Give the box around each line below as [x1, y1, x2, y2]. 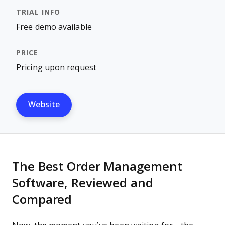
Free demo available [16, 23, 92, 31]
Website [28, 100, 60, 109]
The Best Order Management [12, 160, 182, 173]
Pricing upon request [16, 63, 96, 72]
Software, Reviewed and [12, 176, 153, 190]
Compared [12, 193, 72, 206]
